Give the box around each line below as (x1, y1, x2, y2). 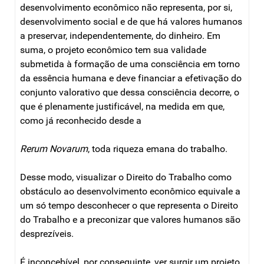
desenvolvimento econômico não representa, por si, (20, 1, 232, 13)
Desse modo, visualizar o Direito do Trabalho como (20, 171, 232, 183)
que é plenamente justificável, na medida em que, (20, 100, 225, 112)
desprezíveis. (20, 227, 74, 239)
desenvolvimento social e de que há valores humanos (20, 15, 242, 27)
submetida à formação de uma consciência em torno (20, 58, 240, 70)
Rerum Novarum (20, 143, 88, 154)
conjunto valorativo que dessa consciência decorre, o (20, 86, 239, 98)
